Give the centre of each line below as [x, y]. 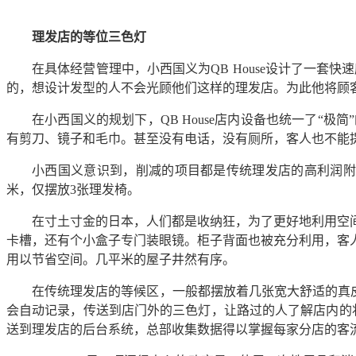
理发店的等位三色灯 [89, 37]
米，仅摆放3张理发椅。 [73, 190]
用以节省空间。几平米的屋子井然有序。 [121, 260]
